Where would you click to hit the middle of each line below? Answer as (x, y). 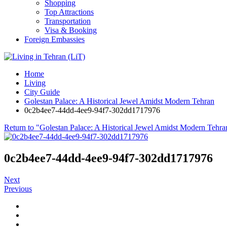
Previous (18, 188)
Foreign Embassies (54, 39)
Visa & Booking (71, 30)
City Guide (42, 92)
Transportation (68, 21)
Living (35, 83)
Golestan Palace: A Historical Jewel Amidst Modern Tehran (119, 101)
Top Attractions (69, 12)
